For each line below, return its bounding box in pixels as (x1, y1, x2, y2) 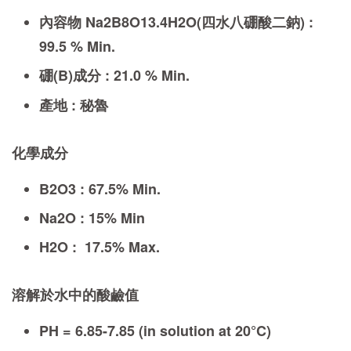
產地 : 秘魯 (39, 94, 108, 115)
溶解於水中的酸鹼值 (12, 284, 139, 306)
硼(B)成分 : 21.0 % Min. (39, 65, 190, 86)
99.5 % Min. (39, 35, 115, 56)
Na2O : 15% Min (39, 207, 145, 228)
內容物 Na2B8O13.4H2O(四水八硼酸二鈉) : (39, 11, 313, 32)
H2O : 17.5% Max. (39, 237, 160, 258)
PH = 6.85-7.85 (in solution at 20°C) (39, 320, 275, 342)
